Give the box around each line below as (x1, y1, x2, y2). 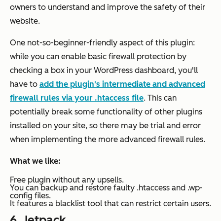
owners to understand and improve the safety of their (10, 2, 205, 12)
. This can (144, 93, 177, 103)
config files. (10, 190, 51, 200)
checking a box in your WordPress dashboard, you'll (10, 65, 198, 75)
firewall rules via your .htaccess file (10, 93, 144, 103)
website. (10, 16, 40, 26)
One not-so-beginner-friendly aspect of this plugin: (10, 37, 195, 47)
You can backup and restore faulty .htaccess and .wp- (10, 183, 203, 192)
